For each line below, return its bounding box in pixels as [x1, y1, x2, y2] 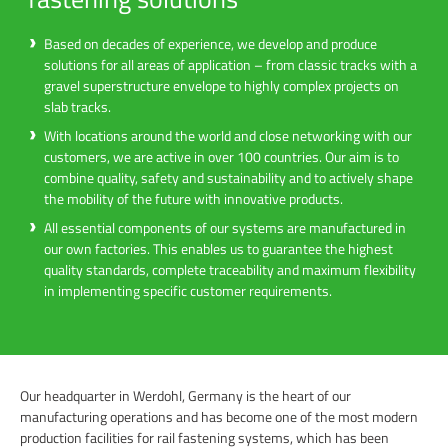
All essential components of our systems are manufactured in [44, 216, 406, 238]
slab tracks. [44, 95, 111, 117]
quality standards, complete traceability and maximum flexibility [44, 258, 416, 280]
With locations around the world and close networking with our [44, 124, 412, 146]
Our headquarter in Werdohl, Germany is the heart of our [20, 384, 351, 406]
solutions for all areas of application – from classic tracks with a [44, 53, 417, 75]
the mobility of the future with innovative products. [44, 187, 343, 209]
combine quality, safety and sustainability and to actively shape [44, 166, 413, 188]
